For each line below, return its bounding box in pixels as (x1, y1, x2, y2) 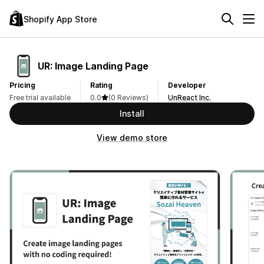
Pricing (9, 81, 35, 90)
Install (120, 108, 144, 118)
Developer (168, 81, 206, 90)
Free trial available (9, 93, 71, 102)
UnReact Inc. (168, 93, 211, 102)
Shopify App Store (24, 14, 97, 24)
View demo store (97, 133, 167, 143)
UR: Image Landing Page (38, 60, 148, 72)
